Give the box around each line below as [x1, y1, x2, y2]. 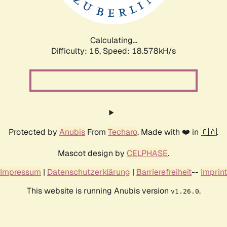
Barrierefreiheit [136, 166, 192, 177]
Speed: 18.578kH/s [103, 45, 176, 56]
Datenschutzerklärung [47, 166, 130, 177]
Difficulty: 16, [51, 45, 103, 56]
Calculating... [90, 34, 137, 46]
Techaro [108, 126, 137, 137]
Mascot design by [58, 147, 127, 159]
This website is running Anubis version [26, 185, 171, 196]
